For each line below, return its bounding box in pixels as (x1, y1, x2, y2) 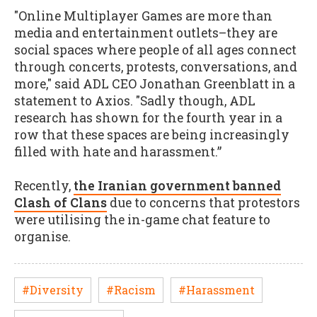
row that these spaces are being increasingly (14, 126, 289, 143)
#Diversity (22, 282, 83, 298)
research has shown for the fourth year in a (14, 109, 282, 126)
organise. (14, 229, 71, 246)
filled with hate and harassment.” (14, 143, 221, 160)
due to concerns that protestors (107, 195, 300, 212)
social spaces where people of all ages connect (14, 41, 296, 58)
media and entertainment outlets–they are (14, 24, 277, 41)
